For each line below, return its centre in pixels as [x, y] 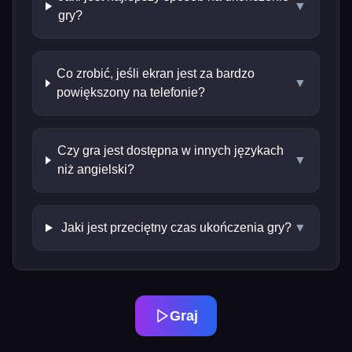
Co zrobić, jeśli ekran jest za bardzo [155, 73]
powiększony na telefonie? [130, 92]
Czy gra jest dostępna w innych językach [170, 150]
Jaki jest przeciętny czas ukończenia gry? [176, 227]
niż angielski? [95, 169]
